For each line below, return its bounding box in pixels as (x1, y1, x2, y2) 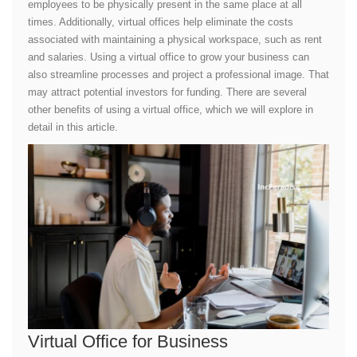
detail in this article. (28, 121, 118, 133)
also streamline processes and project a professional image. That (28, 69, 329, 80)
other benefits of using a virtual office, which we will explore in (28, 104, 313, 116)
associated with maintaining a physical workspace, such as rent (28, 33, 322, 45)
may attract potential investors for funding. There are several (28, 86, 307, 98)
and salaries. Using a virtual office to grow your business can (28, 51, 309, 63)
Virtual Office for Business (28, 331, 233, 351)
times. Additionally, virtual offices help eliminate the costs (28, 16, 293, 28)
